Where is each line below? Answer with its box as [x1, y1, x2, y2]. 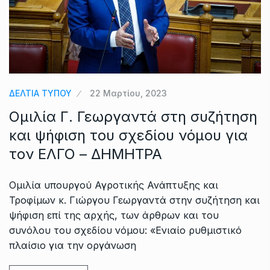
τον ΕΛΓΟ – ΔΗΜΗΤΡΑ [9, 145, 162, 163]
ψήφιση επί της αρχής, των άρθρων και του [9, 209, 219, 221]
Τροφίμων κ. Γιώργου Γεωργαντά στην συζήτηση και [9, 193, 260, 206]
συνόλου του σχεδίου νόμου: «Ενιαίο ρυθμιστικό [9, 224, 242, 236]
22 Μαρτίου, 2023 [90, 87, 167, 98]
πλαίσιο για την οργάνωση [9, 239, 136, 251]
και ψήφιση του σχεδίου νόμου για [9, 126, 248, 144]
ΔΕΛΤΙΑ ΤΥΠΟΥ [9, 87, 72, 98]
